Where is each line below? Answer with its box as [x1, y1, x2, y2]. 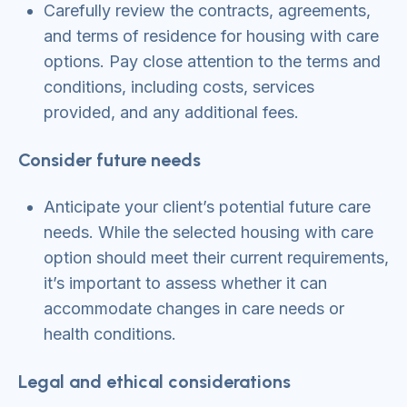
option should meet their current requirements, [44, 248, 389, 267]
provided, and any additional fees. [44, 103, 299, 122]
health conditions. [44, 324, 176, 343]
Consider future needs [18, 149, 201, 171]
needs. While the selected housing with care [44, 223, 373, 242]
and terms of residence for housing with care [44, 26, 379, 45]
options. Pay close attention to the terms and [44, 52, 381, 71]
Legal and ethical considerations [18, 371, 291, 392]
